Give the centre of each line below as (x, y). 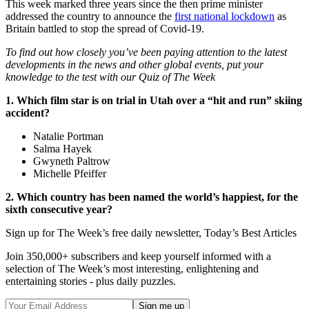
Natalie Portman (68, 137)
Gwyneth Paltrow (72, 161)
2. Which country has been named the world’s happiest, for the (152, 197)
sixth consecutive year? (59, 210)
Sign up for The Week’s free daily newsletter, (105, 233)
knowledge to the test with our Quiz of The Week (110, 77)
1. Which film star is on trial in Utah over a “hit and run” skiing (154, 101)
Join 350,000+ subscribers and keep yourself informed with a (138, 257)
